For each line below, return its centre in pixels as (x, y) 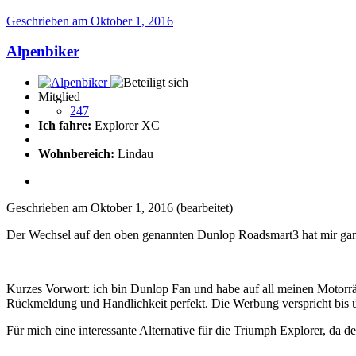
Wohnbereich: (76, 154)
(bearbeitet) (205, 208)
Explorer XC (126, 126)
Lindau (134, 154)
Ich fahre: (65, 126)
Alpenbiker (43, 52)
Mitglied (59, 97)
